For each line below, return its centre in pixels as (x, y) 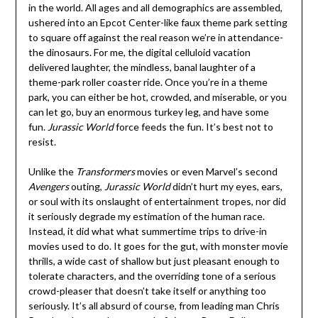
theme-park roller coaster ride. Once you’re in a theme (148, 82)
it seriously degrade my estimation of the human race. (146, 216)
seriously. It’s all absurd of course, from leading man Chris (154, 306)
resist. (42, 142)
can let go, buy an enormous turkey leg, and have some (148, 112)
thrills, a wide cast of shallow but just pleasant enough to (154, 261)
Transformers (105, 172)
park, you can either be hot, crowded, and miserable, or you (157, 97)
